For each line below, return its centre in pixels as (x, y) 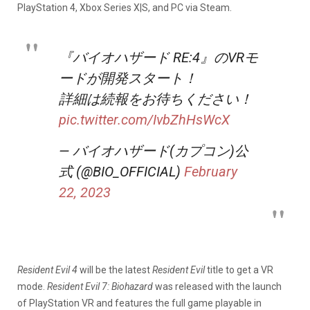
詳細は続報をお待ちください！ (156, 99)
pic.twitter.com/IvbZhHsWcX (144, 119)
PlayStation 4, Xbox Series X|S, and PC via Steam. (125, 7)
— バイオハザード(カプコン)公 (154, 151)
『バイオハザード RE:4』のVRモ (158, 57)
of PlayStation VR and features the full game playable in (139, 303)
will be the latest (116, 270)
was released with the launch (218, 286)
